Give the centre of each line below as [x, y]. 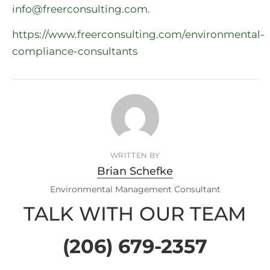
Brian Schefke [135, 171]
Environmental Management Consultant [135, 190]
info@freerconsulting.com [80, 9]
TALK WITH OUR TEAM [135, 214]
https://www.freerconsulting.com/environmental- [138, 35]
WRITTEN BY [135, 155]
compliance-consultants [75, 52]
